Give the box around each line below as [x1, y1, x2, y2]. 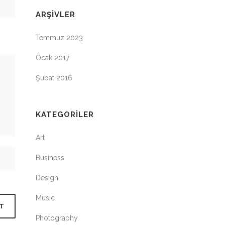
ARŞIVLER [36, 10, 75, 19]
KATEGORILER [36, 110, 94, 119]
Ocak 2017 [36, 54, 69, 62]
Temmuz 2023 [36, 34, 83, 42]
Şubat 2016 [36, 74, 72, 82]
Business [36, 154, 64, 162]
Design [36, 174, 58, 182]
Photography [36, 214, 78, 222]
